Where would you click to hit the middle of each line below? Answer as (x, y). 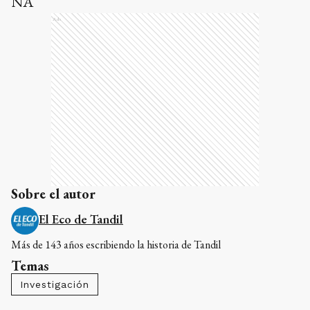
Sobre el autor (53, 193)
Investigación (55, 284)
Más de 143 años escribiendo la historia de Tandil (116, 244)
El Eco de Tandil (81, 219)
